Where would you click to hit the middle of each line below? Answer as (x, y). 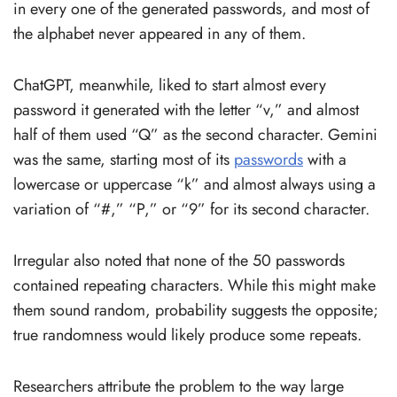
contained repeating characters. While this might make (195, 285)
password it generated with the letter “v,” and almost (186, 109)
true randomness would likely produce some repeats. (187, 335)
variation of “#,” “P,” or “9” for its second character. (191, 209)
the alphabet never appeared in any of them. (160, 33)
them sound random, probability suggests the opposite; (196, 310)
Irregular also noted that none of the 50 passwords (179, 260)
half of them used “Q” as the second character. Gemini (195, 134)
